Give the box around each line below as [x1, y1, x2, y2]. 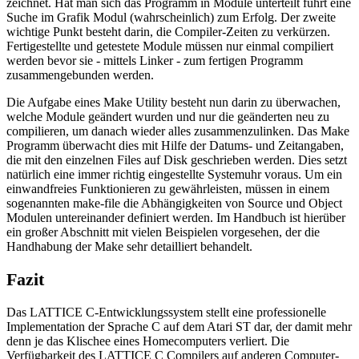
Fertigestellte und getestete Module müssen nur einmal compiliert [6, 39, 333, 54]
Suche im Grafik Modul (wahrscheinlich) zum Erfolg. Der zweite [6, 10, 336, 25]
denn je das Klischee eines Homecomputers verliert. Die [6, 333, 289, 348]
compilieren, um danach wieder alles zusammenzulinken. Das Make [6, 124, 349, 139]
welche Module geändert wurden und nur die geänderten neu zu [6, 110, 329, 124]
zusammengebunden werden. [6, 68, 154, 83]
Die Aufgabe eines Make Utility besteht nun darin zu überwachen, [6, 95, 341, 110]
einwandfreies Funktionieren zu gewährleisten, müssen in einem [6, 182, 329, 196]
